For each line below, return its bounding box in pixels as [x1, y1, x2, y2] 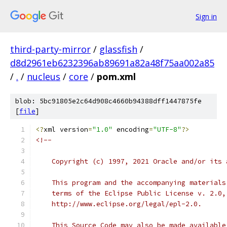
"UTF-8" [153, 125, 181, 134]
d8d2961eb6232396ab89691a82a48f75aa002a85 [10, 57, 214, 69]
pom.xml [97, 70, 136, 83]
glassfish [99, 43, 137, 55]
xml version [44, 125, 88, 134]
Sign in [196, 11, 217, 21]
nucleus [27, 70, 60, 83]
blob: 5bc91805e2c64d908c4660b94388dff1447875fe [15, 97, 202, 105]
